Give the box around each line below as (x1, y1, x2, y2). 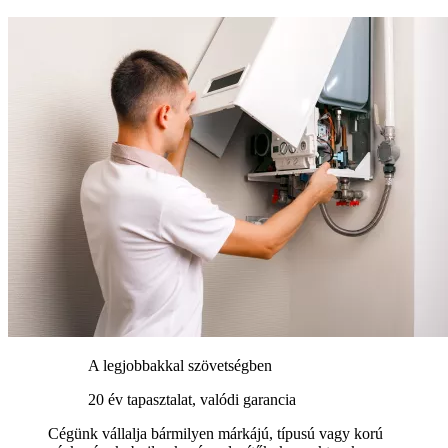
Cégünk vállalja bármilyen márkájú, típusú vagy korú (48, 425, 383, 443)
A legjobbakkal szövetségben (88, 357, 272, 375)
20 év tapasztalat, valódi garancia (88, 391, 296, 409)
